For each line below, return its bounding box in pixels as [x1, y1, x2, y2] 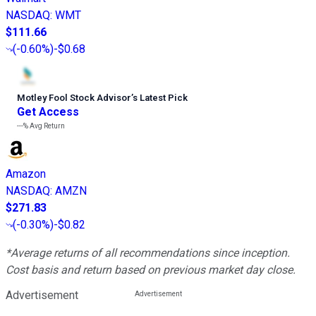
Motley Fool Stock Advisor [17, 92, 131, 104]
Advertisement [6, 288, 78, 303]
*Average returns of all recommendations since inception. [6, 246, 290, 260]
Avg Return [28, 122, 65, 130]
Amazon [6, 167, 46, 181]
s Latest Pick [133, 92, 188, 104]
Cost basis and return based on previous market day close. [6, 263, 296, 277]
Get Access [17, 105, 79, 119]
